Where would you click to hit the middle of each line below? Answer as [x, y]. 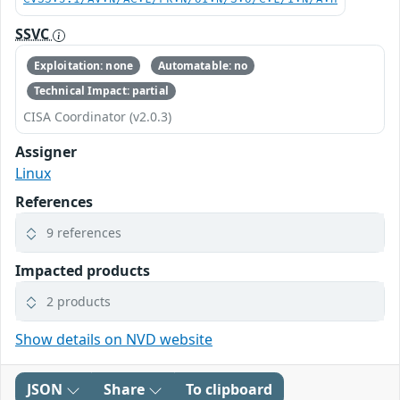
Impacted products [83, 271]
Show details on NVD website [114, 340]
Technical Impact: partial [101, 90]
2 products [79, 302]
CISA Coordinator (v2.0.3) [97, 117]
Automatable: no [203, 65]
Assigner [46, 152]
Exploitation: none [83, 65]
